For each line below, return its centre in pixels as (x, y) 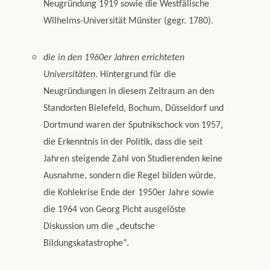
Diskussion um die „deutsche (99, 226)
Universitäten (70, 74)
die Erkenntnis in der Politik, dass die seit (123, 142)
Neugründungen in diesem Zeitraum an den (129, 91)
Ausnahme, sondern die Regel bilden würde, (130, 176)
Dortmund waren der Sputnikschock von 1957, (133, 125)
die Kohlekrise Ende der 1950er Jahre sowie (129, 193)
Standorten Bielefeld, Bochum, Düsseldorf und (134, 108)
